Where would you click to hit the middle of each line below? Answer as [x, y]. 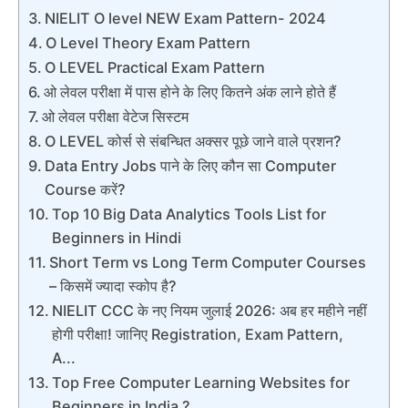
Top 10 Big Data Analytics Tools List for [189, 214]
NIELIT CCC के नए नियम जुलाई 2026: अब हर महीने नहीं [210, 310]
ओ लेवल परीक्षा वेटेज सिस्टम [116, 116]
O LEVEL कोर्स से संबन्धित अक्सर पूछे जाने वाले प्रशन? [194, 141]
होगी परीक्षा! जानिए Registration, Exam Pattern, [198, 334]
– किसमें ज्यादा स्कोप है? [113, 286]
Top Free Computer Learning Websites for [201, 382]
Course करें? [86, 189]
